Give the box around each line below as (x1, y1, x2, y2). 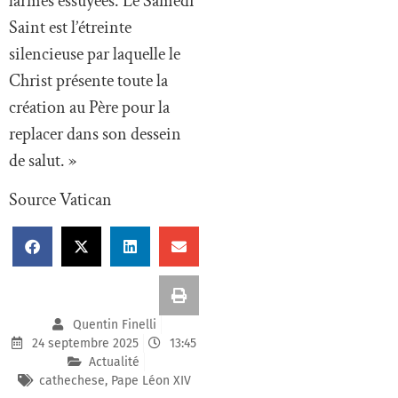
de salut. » (9, 149, 76, 173)
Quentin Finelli (72, 316, 156, 332)
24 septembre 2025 (32, 335, 139, 351)
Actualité (89, 354, 139, 370)
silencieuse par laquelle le (9, 43, 180, 67)
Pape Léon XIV (110, 372, 191, 388)
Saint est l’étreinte (9, 16, 131, 40)
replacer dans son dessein (9, 123, 181, 147)
